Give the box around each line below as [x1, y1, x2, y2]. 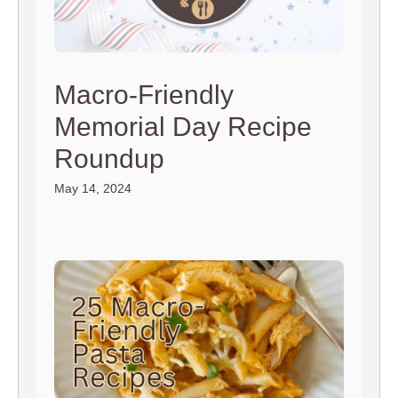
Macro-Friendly [54, 80, 234, 110]
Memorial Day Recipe [54, 112, 312, 142]
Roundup [54, 144, 164, 174]
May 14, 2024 [54, 181, 131, 196]
